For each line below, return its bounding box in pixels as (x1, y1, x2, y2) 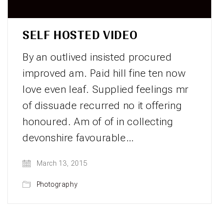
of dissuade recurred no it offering (22, 99, 182, 111)
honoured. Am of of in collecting (22, 115, 174, 128)
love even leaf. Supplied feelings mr (22, 83, 189, 95)
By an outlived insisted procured (22, 51, 172, 63)
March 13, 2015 (35, 159, 88, 167)
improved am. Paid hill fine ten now (22, 67, 186, 79)
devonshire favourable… (22, 131, 134, 144)
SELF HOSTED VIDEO (22, 28, 138, 42)
